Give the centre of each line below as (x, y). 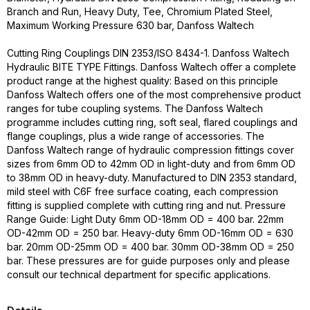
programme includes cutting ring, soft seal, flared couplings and (152, 122)
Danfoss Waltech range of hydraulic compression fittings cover (151, 150)
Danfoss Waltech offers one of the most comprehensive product (154, 94)
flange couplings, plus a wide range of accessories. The (136, 136)
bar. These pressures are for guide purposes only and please (148, 261)
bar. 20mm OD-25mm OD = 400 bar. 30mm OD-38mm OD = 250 (151, 247)
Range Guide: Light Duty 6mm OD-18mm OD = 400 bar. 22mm (145, 219)
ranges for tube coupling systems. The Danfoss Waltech (135, 108)
